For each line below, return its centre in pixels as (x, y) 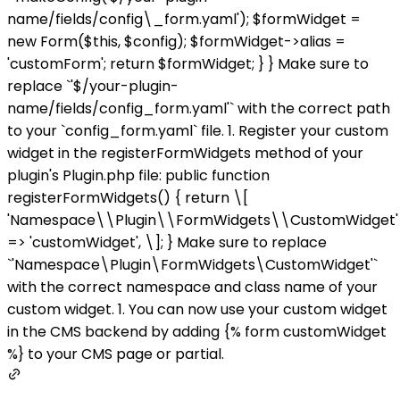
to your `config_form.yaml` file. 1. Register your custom (198, 131)
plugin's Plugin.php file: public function (138, 176)
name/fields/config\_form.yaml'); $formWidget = (184, 20)
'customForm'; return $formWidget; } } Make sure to (188, 64)
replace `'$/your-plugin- (93, 87)
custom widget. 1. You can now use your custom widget (197, 310)
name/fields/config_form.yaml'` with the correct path (199, 109)
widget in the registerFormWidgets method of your (185, 154)
